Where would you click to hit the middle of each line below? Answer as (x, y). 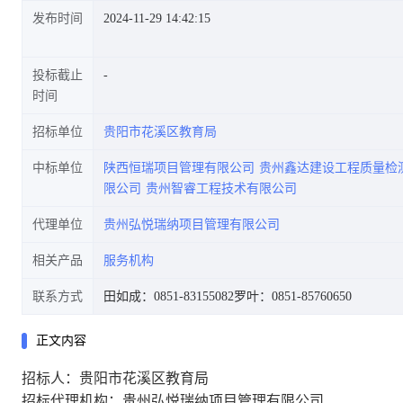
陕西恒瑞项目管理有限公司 (179, 168)
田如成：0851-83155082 (169, 296)
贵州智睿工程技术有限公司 (221, 188)
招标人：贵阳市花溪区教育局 (115, 378)
